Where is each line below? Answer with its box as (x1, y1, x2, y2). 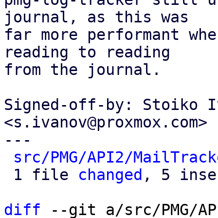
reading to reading (4, 43, 170, 61)
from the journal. (4, 61, 161, 78)
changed (78, 166, 143, 183)
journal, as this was (4, 8, 189, 26)
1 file (13, 166, 78, 183)
